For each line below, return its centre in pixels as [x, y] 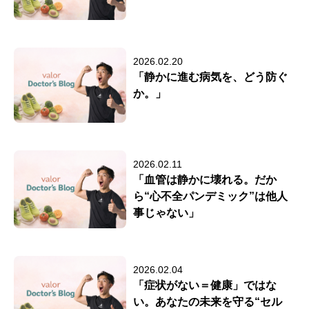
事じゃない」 [167, 212]
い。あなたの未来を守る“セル [208, 301]
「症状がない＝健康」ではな [205, 285]
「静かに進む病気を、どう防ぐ [211, 77]
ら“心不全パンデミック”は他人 [211, 196]
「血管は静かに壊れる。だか [205, 179]
